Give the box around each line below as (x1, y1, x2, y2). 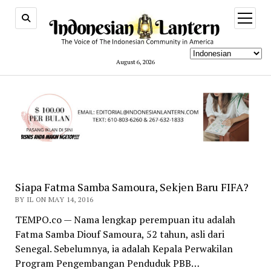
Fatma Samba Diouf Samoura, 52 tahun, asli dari (15, 227, 224, 241)
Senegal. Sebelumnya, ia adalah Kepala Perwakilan (15, 242, 233, 256)
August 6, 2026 (116, 57, 155, 66)
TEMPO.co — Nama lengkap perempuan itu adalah (15, 213, 235, 227)
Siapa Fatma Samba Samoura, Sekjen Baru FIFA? (15, 180, 249, 195)
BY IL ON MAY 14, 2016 (15, 195, 94, 204)
